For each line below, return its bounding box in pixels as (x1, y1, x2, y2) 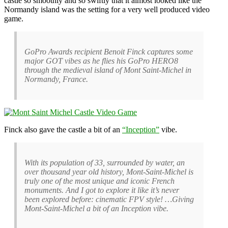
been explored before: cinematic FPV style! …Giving (24, 194, 194, 204)
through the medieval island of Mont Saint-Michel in (24, 65, 191, 74)
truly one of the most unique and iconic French (24, 176, 175, 185)
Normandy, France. (24, 74, 88, 83)
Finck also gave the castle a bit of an (4, 125, 122, 134)
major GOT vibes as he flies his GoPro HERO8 (24, 56, 178, 65)
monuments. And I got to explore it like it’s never (24, 185, 179, 194)
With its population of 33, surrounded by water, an (24, 158, 185, 167)
